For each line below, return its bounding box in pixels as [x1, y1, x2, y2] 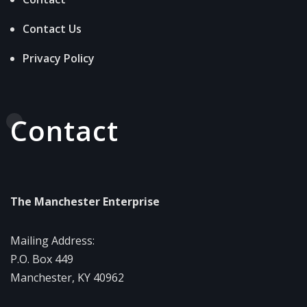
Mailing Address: [10, 232, 95, 248]
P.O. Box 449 [10, 251, 73, 267]
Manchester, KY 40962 [10, 269, 124, 285]
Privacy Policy [23, 50, 95, 66]
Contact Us [23, 21, 82, 36]
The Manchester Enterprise [10, 193, 160, 209]
